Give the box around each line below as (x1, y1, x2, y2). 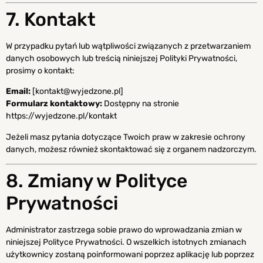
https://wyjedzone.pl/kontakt (6, 111, 117, 122)
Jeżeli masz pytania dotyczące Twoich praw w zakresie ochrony (6, 131, 245, 142)
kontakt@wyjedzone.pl (35, 86, 120, 97)
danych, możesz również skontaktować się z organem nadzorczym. (6, 144, 257, 154)
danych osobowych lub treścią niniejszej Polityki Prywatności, (6, 53, 237, 63)
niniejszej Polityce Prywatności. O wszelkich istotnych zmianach (6, 237, 247, 247)
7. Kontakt (6, 8, 96, 31)
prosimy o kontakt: (6, 65, 75, 76)
